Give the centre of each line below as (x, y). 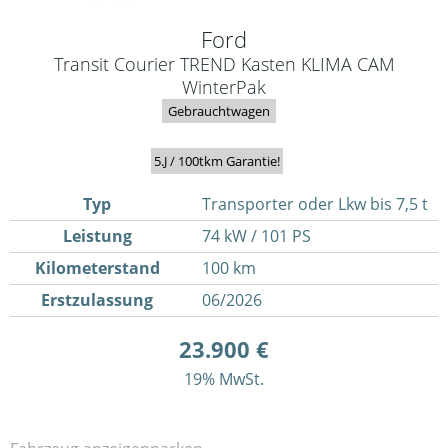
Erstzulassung (97, 300)
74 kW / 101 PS (256, 236)
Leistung (97, 236)
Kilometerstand (97, 268)
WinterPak (224, 87)
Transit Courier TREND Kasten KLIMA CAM (224, 64)
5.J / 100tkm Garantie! (216, 161)
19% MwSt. (224, 379)
